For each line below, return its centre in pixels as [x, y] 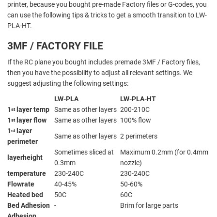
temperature [27, 174]
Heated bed [25, 195]
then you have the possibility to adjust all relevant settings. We [100, 73]
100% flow [136, 120]
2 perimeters [139, 136]
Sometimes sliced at [84, 152]
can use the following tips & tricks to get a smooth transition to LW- [107, 15]
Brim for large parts [149, 206]
